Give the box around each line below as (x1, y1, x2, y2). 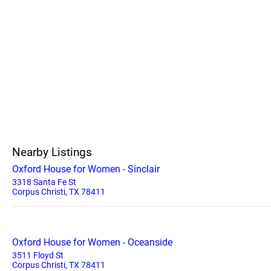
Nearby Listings (12, 145, 92, 159)
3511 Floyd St (12, 250, 64, 260)
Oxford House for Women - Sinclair (12, 163, 160, 175)
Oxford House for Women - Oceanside (12, 237, 172, 248)
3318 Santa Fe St (12, 177, 76, 187)
